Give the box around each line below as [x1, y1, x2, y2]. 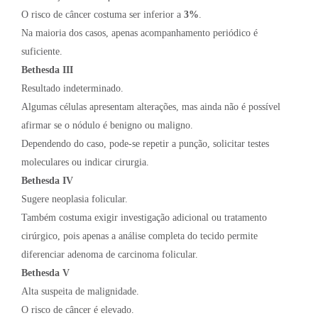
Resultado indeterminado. [21, 82, 124, 94]
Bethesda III [21, 64, 73, 75]
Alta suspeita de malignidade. [21, 285, 139, 297]
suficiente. [21, 45, 62, 57]
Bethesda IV [21, 175, 73, 186]
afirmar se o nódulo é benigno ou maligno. [21, 119, 193, 131]
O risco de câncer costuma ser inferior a [21, 9, 184, 20]
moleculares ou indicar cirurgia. [21, 156, 149, 168]
